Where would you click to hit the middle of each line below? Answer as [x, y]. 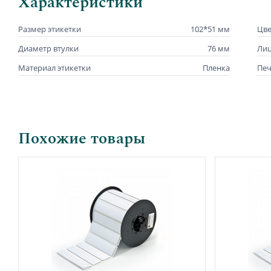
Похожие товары [82, 138]
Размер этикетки [50, 29]
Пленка [216, 67]
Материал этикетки [54, 67]
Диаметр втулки [48, 48]
